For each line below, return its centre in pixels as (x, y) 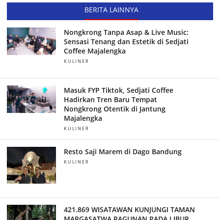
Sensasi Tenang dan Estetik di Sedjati (126, 42)
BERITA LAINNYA (111, 10)
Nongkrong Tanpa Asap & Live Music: (126, 32)
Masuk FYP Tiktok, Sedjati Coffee (118, 90)
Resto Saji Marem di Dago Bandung (123, 152)
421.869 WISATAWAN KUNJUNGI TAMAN (129, 210)
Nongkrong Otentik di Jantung (114, 109)
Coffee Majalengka (95, 51)
